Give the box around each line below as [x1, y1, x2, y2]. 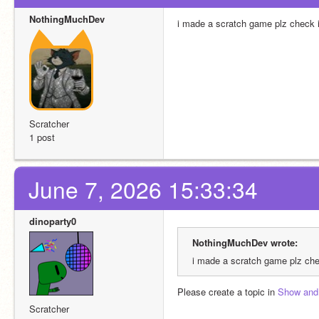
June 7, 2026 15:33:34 [28, 173, 258, 205]
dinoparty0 [29, 214, 76, 228]
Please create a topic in [177, 285, 278, 298]
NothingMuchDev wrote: [192, 236, 298, 249]
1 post [29, 130, 55, 144]
